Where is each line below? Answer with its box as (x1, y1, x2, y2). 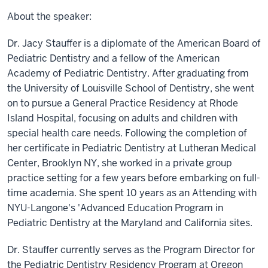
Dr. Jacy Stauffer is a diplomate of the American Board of (7, 37, 261, 50)
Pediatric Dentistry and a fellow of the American (7, 52, 220, 65)
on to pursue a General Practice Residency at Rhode (7, 97, 238, 109)
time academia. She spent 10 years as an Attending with (7, 187, 257, 199)
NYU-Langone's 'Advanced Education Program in (7, 202, 223, 214)
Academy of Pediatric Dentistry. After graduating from (7, 67, 249, 80)
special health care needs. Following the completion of (7, 127, 247, 139)
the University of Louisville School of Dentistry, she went (7, 82, 254, 95)
